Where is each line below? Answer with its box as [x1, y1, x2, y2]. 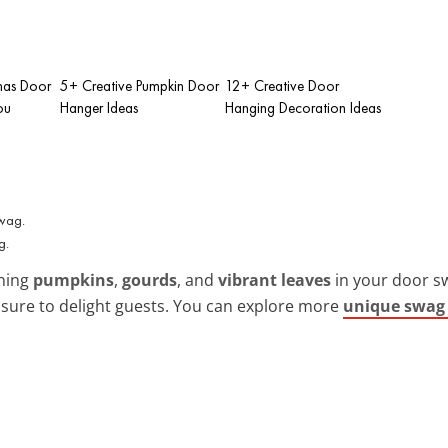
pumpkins [33, 268, 114, 291]
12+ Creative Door [225, 75, 339, 96]
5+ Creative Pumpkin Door [60, 75, 219, 96]
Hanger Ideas [60, 97, 138, 118]
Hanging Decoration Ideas [225, 97, 381, 118]
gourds [122, 268, 177, 291]
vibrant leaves [218, 268, 331, 291]
